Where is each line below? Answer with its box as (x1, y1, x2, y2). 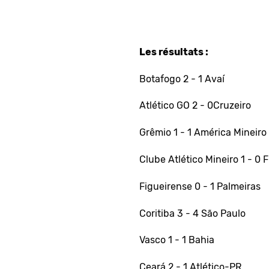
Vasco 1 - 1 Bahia (139, 234, 214, 246)
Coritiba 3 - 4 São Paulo (139, 207, 246, 219)
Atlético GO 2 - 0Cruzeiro (139, 100, 251, 112)
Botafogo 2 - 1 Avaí (139, 73, 225, 85)
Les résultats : (139, 46, 208, 58)
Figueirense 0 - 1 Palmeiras (139, 180, 261, 192)
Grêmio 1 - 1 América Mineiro (139, 127, 267, 139)
